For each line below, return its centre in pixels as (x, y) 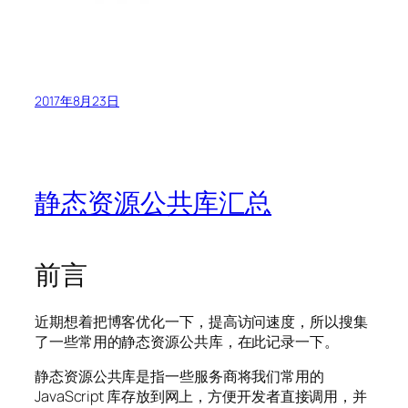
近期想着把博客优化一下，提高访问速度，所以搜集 (201, 321)
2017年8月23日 (77, 101)
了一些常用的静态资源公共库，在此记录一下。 (187, 341)
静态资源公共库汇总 (153, 202)
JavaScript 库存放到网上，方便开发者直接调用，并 (201, 396)
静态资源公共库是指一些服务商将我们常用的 (179, 376)
